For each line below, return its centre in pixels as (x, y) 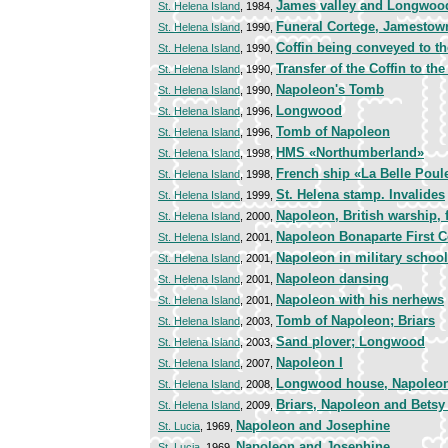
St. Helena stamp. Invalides (360, 195)
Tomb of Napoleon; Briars (355, 321)
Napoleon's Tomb (330, 90)
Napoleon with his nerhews (360, 300)
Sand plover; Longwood (350, 342)
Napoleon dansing (332, 279)
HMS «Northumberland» (350, 153)
